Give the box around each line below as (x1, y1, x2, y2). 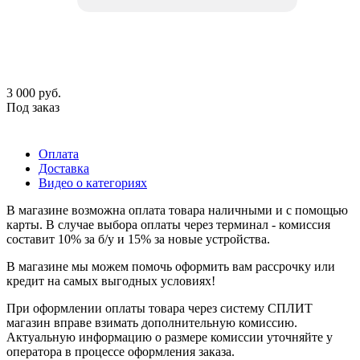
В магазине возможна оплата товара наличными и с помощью (6, 202, 348, 217)
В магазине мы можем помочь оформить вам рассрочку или (6, 259, 335, 273)
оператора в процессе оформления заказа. (6, 344, 235, 358)
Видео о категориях (39, 175, 147, 190)
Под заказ (6, 100, 59, 114)
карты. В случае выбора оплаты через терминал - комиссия (6, 217, 330, 231)
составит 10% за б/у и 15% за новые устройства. (6, 231, 270, 246)
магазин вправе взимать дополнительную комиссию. (6, 315, 297, 329)
